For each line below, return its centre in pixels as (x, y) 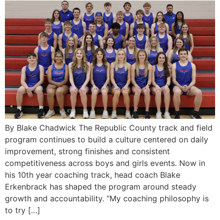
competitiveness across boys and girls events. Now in (105, 163)
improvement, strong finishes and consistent (87, 151)
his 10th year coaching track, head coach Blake (93, 175)
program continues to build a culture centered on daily (107, 140)
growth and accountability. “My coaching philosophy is (107, 199)
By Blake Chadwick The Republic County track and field (109, 128)
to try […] (23, 210)
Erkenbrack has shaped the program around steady (101, 187)
